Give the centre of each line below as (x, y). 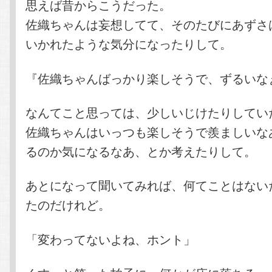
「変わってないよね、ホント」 (111, 239)
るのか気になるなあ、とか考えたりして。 (141, 151)
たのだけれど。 (68, 205)
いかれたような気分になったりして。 (129, 44)
